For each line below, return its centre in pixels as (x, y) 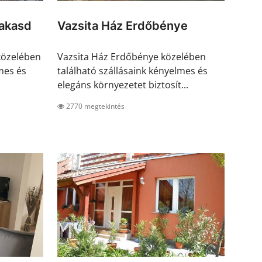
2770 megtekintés (94, 106)
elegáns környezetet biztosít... (123, 85)
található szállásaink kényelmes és (132, 71)
